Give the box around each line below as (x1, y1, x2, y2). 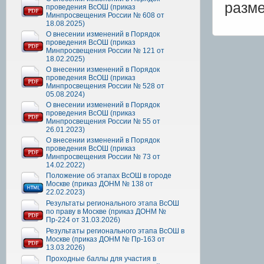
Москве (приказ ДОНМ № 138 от (46, 179, 153, 188)
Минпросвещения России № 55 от (46, 117, 160, 126)
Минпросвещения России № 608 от (46, 11, 164, 19)
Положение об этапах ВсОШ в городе (46, 171, 171, 180)
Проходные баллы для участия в (46, 254, 156, 263)
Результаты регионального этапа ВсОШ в (46, 226, 184, 235)
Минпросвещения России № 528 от (46, 81, 164, 90)
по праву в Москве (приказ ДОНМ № (46, 207, 166, 216)
